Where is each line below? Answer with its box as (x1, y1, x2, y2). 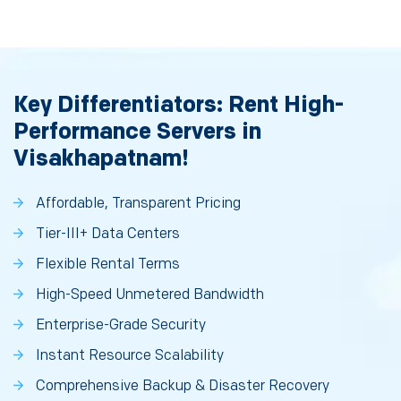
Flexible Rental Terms (36, 256, 180, 274)
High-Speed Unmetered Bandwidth (36, 286, 264, 304)
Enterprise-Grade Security (36, 317, 206, 335)
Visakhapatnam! (13, 145, 189, 174)
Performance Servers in (13, 118, 261, 147)
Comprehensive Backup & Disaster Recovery (36, 378, 329, 396)
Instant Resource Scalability (36, 347, 224, 365)
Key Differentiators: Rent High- (13, 91, 344, 120)
